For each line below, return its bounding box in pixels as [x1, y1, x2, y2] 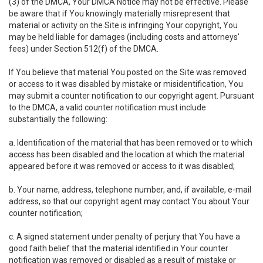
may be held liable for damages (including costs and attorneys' [9, 32, 240, 42]
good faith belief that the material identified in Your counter [9, 244, 228, 253]
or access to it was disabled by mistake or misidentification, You [9, 79, 243, 89]
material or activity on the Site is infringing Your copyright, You [9, 21, 238, 30]
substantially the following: [9, 114, 107, 124]
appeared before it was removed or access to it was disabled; [9, 161, 235, 171]
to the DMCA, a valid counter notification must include [9, 103, 206, 112]
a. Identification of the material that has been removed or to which [9, 138, 252, 147]
